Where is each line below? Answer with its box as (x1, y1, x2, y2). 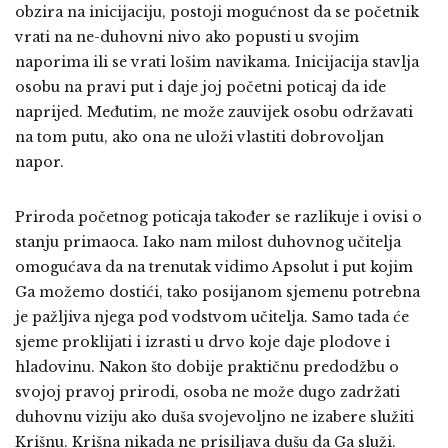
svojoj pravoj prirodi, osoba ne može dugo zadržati (15, 383, 400, 401)
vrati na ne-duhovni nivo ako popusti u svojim (15, 28, 359, 46)
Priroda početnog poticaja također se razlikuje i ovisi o (15, 208, 422, 226)
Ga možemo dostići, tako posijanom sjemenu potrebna (15, 283, 420, 301)
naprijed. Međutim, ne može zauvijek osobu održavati (15, 103, 413, 121)
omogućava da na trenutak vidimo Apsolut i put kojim (15, 258, 413, 276)
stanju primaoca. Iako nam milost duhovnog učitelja (15, 233, 401, 251)
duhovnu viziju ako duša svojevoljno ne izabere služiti (15, 408, 414, 426)
